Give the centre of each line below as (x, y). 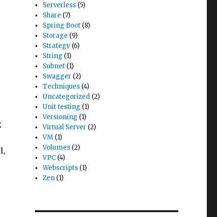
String (53, 56)
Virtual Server (65, 127)
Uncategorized (67, 97)
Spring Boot (62, 25)
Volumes (57, 147)
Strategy (57, 46)
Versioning (60, 117)
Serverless (60, 5)
